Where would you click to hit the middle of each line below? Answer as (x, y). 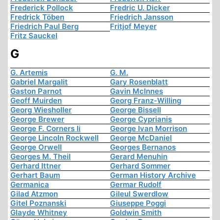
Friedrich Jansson (142, 17)
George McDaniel (141, 138)
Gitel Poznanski (38, 203)
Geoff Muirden (36, 101)
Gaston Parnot (36, 91)
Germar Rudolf (136, 185)
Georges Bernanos (143, 147)
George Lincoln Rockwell (55, 138)
